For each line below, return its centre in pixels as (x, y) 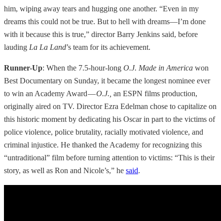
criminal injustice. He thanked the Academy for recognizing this (103, 145)
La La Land (48, 47)
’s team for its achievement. (108, 47)
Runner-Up (23, 68)
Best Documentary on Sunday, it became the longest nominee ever (107, 80)
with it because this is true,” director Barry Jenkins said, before (101, 34)
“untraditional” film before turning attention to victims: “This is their (109, 157)
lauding (17, 47)
